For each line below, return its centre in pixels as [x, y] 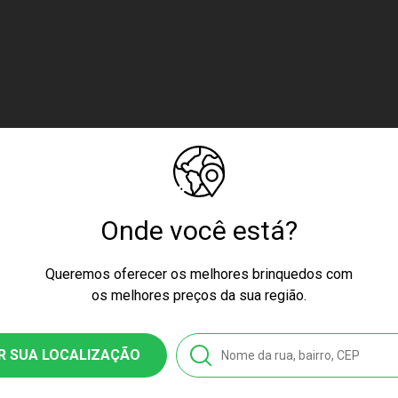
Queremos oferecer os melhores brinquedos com [199, 274]
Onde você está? [199, 230]
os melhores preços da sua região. [199, 295]
